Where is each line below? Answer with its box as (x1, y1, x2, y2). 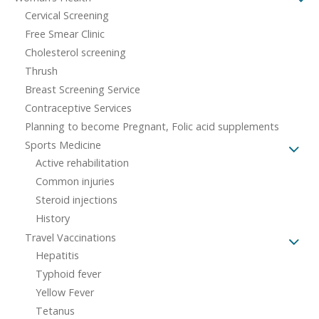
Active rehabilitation (36, 155, 129, 169)
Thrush (25, 63, 58, 78)
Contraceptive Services (25, 100, 132, 115)
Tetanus (36, 303, 75, 318)
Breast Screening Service (25, 82, 140, 96)
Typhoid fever (36, 266, 101, 281)
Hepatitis (36, 248, 79, 262)
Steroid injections (36, 192, 117, 206)
